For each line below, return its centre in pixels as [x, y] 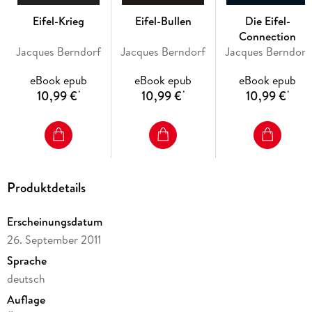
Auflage [26, 299]
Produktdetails [46, 187]
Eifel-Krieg [59, 21]
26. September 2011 [54, 239]
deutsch [26, 278]
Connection [268, 36]
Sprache [26, 260]
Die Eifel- [267, 21]
